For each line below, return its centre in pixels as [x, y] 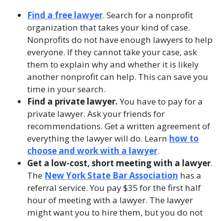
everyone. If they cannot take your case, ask [112, 52]
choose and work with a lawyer [92, 151]
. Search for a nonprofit [148, 15]
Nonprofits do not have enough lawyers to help [120, 40]
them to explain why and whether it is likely [113, 64]
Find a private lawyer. [73, 101]
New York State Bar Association [111, 175]
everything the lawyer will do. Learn [98, 138]
